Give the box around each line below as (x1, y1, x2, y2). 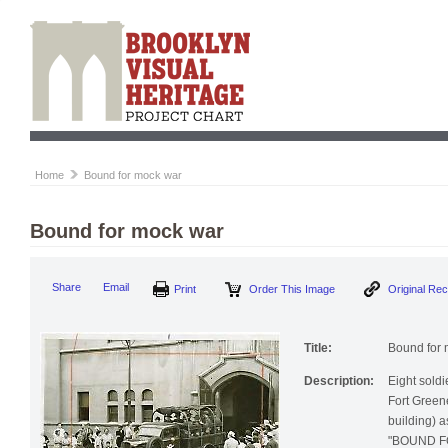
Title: (304, 347, 332, 362)
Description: (304, 380, 374, 395)
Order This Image (278, 283, 367, 296)
